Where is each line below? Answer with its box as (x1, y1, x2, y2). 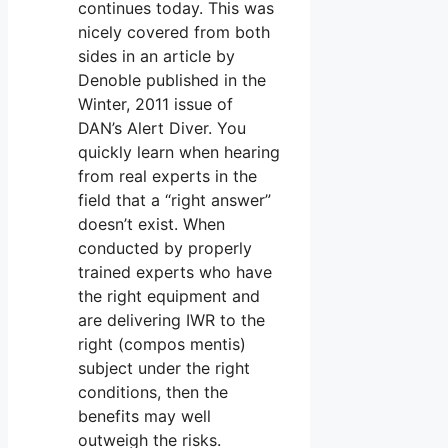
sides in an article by (78, 45, 235, 66)
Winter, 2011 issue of (78, 93, 233, 114)
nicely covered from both (78, 21, 270, 42)
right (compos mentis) (78, 333, 246, 354)
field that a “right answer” (78, 189, 271, 210)
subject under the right (78, 357, 250, 378)
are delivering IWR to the (78, 309, 265, 330)
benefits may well (78, 405, 211, 426)
